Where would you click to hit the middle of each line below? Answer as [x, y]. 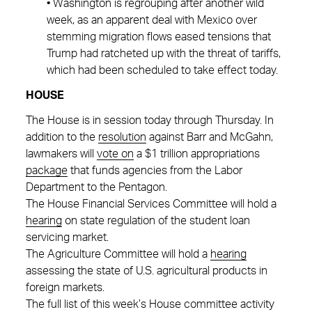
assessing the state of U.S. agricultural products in [147, 271]
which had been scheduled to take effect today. [162, 70]
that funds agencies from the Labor [155, 171]
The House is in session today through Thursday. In [150, 120]
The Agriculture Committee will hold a [118, 254]
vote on [115, 154]
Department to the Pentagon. [96, 187]
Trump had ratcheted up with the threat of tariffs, [164, 54]
